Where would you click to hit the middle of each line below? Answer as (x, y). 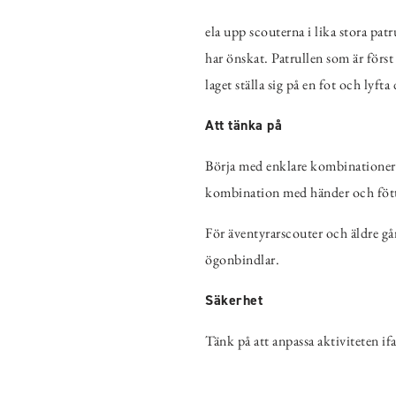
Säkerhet (234, 300)
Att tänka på (244, 125)
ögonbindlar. (242, 259)
